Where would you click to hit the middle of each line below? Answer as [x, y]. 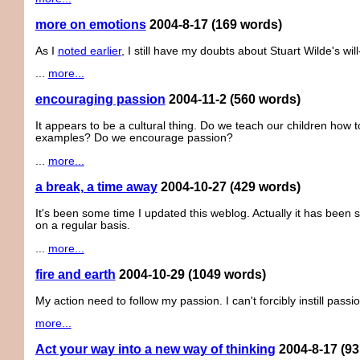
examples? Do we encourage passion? [134, 138]
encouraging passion [100, 100]
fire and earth [75, 274]
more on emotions [90, 24]
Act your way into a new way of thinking [155, 350]
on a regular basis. [82, 226]
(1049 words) [227, 274]
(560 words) [265, 100]
